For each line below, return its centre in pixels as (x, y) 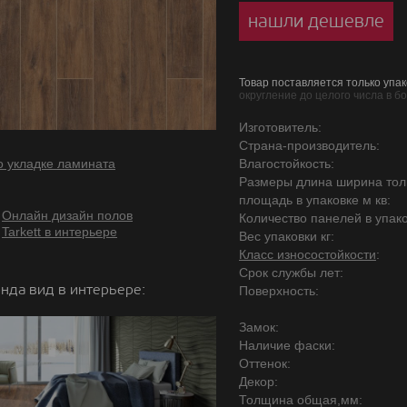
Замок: (259, 327)
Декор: (258, 382)
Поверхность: (279, 291)
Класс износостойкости (308, 254)
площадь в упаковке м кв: (315, 200)
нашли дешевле (316, 21)
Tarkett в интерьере (60, 232)
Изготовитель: (280, 127)
